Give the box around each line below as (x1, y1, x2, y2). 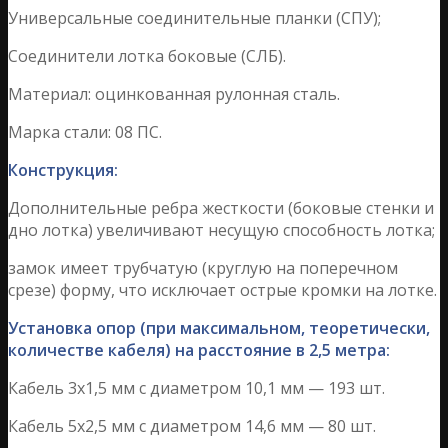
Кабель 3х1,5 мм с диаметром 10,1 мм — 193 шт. (8, 376, 385, 399)
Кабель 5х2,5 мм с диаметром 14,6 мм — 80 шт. (8, 414, 376, 437)
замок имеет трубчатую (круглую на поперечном (8, 256, 398, 279)
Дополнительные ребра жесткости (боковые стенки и (8, 196, 434, 219)
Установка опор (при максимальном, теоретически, (8, 316, 430, 339)
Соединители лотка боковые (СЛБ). (8, 44, 286, 67)
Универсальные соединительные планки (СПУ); (8, 6, 381, 29)
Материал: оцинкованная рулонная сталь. (8, 82, 340, 105)
